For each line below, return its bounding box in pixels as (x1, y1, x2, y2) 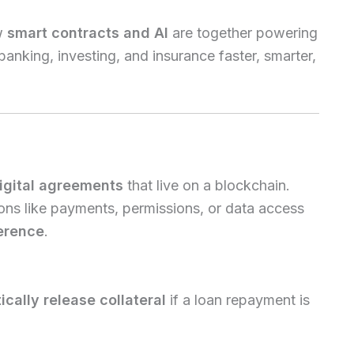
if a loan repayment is (166, 291, 310, 308)
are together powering (168, 24, 318, 41)
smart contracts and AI (7, 24, 168, 41)
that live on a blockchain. (123, 176, 290, 194)
